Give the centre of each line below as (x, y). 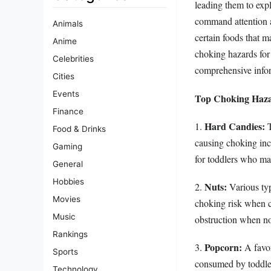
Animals (68, 24)
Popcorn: (223, 247)
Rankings (70, 234)
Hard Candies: (235, 126)
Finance (68, 112)
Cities (64, 77)
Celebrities (73, 59)
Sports (65, 252)
